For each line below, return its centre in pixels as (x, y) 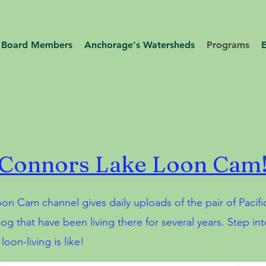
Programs (228, 45)
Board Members (37, 45)
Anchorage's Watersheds (140, 45)
